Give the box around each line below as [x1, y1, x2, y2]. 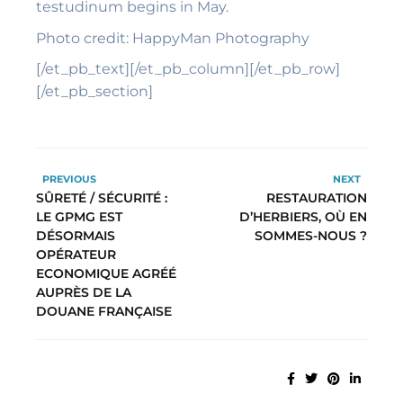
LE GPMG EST [36, 208, 122, 225]
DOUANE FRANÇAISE [36, 302, 172, 319]
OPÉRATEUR [36, 246, 116, 263]
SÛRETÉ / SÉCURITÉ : [36, 189, 167, 206]
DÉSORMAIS [36, 227, 115, 244]
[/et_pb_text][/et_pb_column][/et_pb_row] [36, 60, 340, 78]
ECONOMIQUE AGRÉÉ [36, 264, 176, 282]
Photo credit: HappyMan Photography [36, 29, 309, 47]
